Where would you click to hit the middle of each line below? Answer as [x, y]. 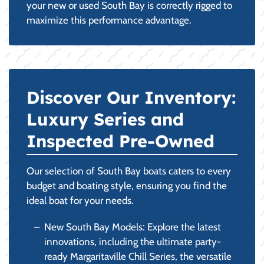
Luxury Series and [105, 119]
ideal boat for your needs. [80, 200]
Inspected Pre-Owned [121, 141]
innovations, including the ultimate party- [133, 241]
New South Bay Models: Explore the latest [133, 227]
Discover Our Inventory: [131, 97]
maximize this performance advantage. [109, 20]
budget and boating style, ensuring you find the [127, 185]
